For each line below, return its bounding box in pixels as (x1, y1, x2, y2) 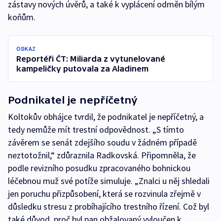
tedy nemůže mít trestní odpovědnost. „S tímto (8, 124, 184, 136)
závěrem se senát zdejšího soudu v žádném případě (8, 137, 197, 148)
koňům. (8, 11, 36, 23)
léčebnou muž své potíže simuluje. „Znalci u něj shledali (8, 175, 210, 187)
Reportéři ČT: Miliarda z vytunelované (16, 54, 165, 64)
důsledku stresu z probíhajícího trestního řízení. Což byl (8, 201, 209, 213)
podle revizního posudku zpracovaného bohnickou (8, 162, 190, 174)
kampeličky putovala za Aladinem (16, 64, 148, 74)
